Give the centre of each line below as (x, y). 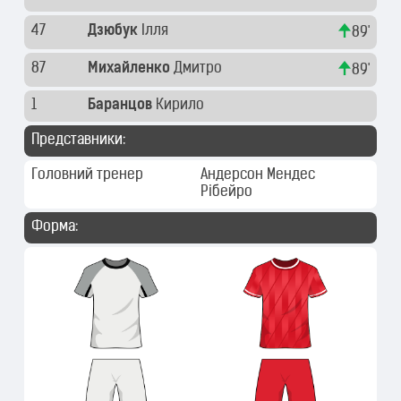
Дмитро (200, 69)
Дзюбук (115, 32)
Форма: (55, 227)
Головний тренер (87, 175)
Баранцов (122, 105)
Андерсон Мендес (258, 175)
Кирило (182, 105)
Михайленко (131, 69)
